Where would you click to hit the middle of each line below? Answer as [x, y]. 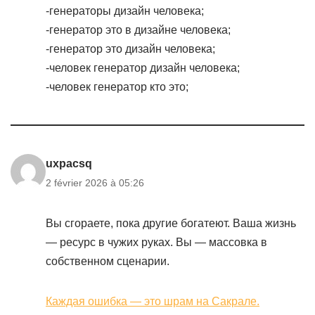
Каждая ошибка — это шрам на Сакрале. [153, 301]
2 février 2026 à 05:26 [95, 183]
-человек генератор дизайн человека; [143, 68]
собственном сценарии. [108, 261]
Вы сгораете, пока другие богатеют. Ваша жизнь [171, 223]
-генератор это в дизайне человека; [138, 30]
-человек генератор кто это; [117, 87]
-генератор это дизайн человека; [130, 49]
